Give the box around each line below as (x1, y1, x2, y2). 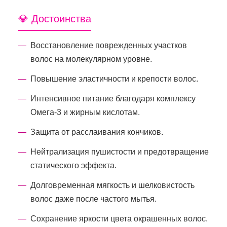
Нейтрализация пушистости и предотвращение (30, 147, 209, 156)
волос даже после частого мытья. (30, 194, 157, 203)
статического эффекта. (30, 161, 117, 170)
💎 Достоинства (18, 13, 91, 24)
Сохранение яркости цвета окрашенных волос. (30, 214, 208, 223)
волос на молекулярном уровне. (30, 54, 152, 63)
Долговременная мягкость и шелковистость (30, 180, 195, 190)
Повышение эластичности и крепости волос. (30, 74, 198, 83)
